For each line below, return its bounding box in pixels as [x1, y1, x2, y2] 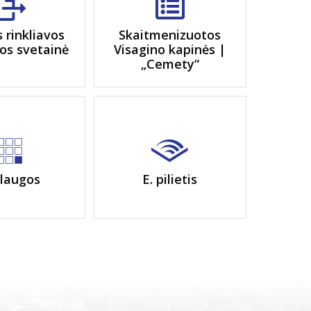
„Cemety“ [140, 56, 199, 72]
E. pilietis [142, 170, 198, 187]
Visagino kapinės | [114, 41, 226, 58]
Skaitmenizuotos [119, 26, 221, 43]
